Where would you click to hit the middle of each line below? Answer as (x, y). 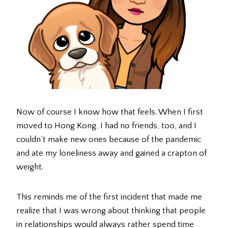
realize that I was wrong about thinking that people (111, 211)
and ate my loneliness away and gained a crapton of (111, 153)
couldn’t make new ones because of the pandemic (109, 140)
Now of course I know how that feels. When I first (110, 112)
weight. (30, 167)
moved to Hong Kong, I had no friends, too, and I (106, 126)
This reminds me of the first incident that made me (109, 197)
